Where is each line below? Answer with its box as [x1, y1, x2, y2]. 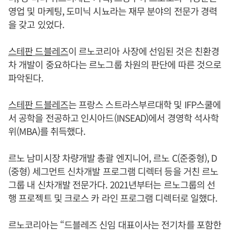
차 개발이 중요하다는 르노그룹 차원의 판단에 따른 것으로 [8, 57, 222, 71]
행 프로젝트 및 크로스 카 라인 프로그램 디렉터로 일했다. [8, 190, 218, 204]
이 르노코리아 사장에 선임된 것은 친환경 [68, 44, 220, 57]
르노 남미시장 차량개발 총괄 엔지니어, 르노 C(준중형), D [8, 150, 217, 164]
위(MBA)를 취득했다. [8, 124, 86, 138]
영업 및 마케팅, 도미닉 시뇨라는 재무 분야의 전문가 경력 [8, 4, 218, 17]
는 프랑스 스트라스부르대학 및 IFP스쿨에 [68, 97, 221, 111]
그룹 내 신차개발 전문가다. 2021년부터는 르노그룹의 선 [8, 177, 216, 191]
